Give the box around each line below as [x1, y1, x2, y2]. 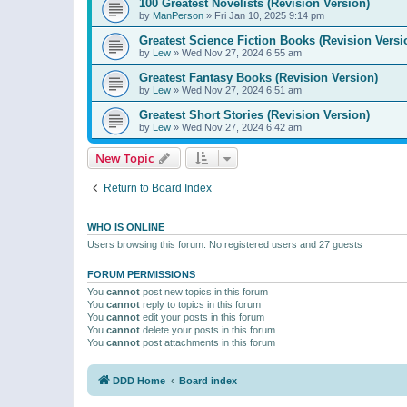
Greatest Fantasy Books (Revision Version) [139, 71, 378, 85]
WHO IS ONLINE [87, 222, 164, 233]
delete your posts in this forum [140, 324, 275, 336]
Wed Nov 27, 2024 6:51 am [182, 84, 302, 96]
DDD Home [113, 374, 165, 386]
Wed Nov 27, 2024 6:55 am [182, 47, 302, 59]
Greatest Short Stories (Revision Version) [139, 108, 370, 123]
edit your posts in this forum [140, 312, 264, 323]
